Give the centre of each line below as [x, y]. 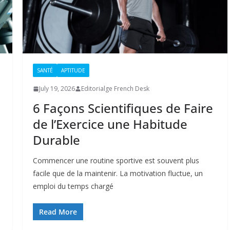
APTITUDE [73, 71]
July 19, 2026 [57, 89]
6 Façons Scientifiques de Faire [123, 108]
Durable [56, 140]
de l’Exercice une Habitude [110, 124]
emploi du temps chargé [73, 186]
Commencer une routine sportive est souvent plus [116, 161]
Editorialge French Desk [115, 89]
